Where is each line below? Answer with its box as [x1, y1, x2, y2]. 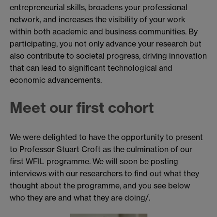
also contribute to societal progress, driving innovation [10, 50, 207, 61]
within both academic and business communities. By [10, 26, 198, 36]
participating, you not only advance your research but [10, 38, 201, 48]
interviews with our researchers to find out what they [10, 168, 199, 178]
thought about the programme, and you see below [10, 180, 190, 190]
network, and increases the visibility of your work [10, 14, 186, 24]
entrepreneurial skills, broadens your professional [10, 2, 187, 12]
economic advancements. [10, 75, 102, 85]
